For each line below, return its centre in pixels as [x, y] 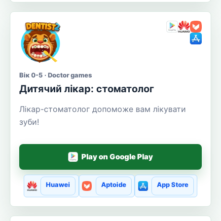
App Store [172, 184]
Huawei [58, 184]
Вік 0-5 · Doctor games [55, 75]
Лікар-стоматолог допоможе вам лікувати [103, 109]
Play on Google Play [117, 157]
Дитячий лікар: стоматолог [87, 89]
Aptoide [113, 184]
